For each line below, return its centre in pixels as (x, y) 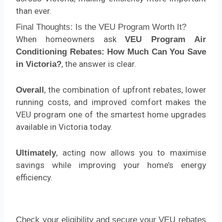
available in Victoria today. (64, 127)
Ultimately (36, 153)
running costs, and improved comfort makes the (111, 102)
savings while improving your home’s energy (111, 165)
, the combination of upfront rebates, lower (125, 90)
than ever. (34, 11)
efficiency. (34, 178)
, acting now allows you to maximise (131, 153)
